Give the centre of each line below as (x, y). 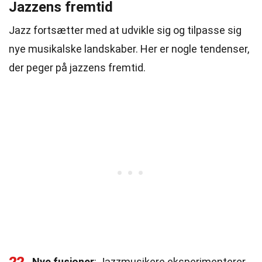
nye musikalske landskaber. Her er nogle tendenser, (129, 49)
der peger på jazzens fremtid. (77, 68)
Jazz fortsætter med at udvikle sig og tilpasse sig (125, 30)
